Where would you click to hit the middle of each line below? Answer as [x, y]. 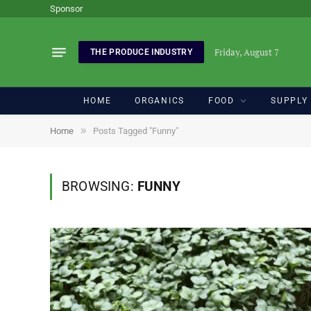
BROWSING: [100, 186]
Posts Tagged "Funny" [136, 131]
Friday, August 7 [247, 52]
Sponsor [66, 9]
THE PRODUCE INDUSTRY [142, 52]
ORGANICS [160, 100]
